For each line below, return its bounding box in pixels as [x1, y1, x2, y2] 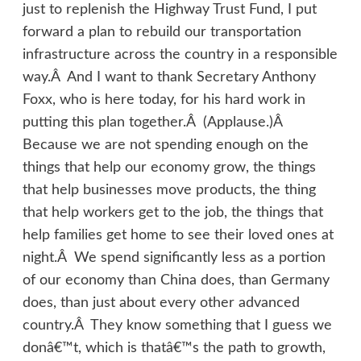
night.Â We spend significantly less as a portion [22, 251, 326, 266]
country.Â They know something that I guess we [22, 318, 332, 334]
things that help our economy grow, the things [22, 160, 316, 176]
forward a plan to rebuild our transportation [22, 25, 301, 40]
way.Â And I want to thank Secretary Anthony [22, 70, 316, 85]
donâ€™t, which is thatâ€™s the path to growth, [22, 341, 326, 356]
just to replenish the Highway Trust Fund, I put [22, 2, 317, 18]
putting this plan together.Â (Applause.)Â [22, 115, 286, 131]
